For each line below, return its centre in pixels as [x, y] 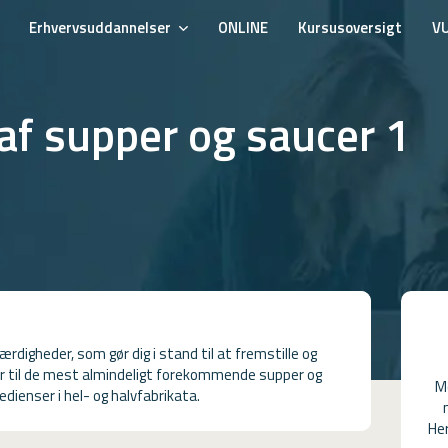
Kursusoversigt [349, 27]
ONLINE [242, 27]
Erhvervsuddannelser [100, 27]
